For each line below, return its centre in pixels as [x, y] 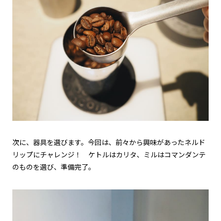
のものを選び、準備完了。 [54, 167]
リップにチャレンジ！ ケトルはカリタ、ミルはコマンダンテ [109, 155]
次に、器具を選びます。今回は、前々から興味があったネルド [109, 143]
